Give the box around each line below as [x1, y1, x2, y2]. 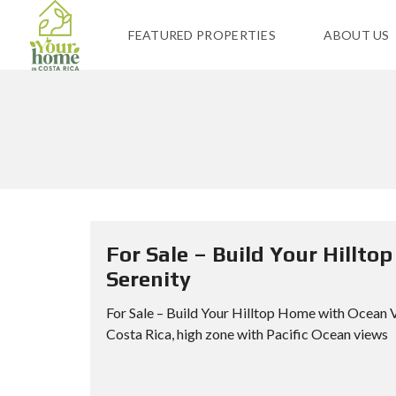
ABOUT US [324, 27, 390, 42]
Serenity [106, 267, 191, 291]
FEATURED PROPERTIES [128, 27, 277, 42]
